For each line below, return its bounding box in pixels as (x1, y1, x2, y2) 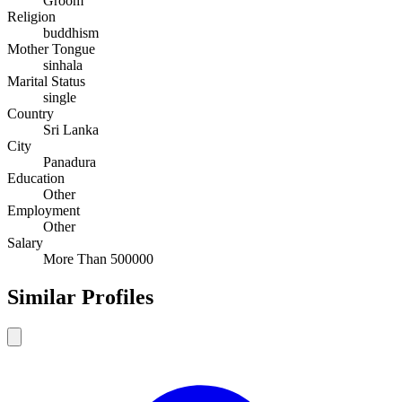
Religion (7, 9, 56, 25)
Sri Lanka (43, 122, 99, 138)
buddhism (43, 25, 99, 41)
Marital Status (7, 74, 85, 90)
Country (7, 106, 54, 122)
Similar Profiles (7, 285, 153, 310)
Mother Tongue (7, 41, 95, 57)
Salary (7, 235, 43, 251)
